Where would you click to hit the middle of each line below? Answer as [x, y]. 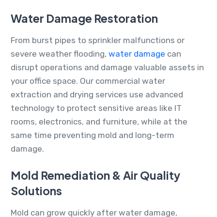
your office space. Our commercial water [88, 81]
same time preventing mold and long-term [93, 135]
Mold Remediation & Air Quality [95, 175]
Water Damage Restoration [84, 18]
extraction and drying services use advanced [97, 94]
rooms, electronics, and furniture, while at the [99, 121]
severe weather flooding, [60, 54]
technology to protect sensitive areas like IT [96, 108]
